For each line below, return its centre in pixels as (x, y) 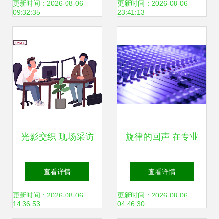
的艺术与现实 (57, 166)
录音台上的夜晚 (162, 166)
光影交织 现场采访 (57, 137)
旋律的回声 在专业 (162, 137)
